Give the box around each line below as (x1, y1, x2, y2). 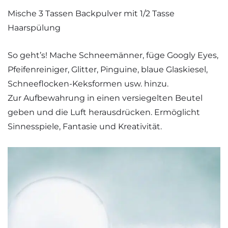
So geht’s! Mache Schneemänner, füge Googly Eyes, (8, 50, 218, 61)
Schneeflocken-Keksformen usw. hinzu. (8, 79, 168, 89)
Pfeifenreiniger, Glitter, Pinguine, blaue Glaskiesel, (8, 65, 208, 75)
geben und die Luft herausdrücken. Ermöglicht (8, 107, 200, 118)
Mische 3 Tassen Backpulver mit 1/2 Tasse (8, 8, 175, 18)
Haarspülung (8, 22, 61, 33)
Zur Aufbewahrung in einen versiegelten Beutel (8, 93, 203, 103)
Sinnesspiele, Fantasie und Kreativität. (8, 122, 162, 132)
